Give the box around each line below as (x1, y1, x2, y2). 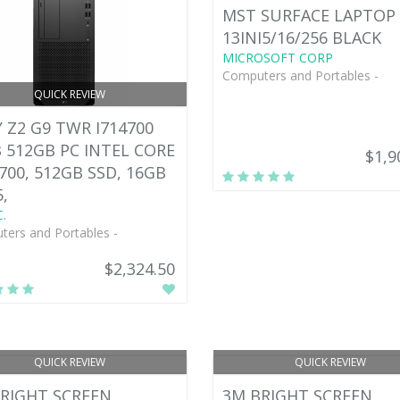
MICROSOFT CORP (221, 48, 333, 66)
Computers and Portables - (221, 66, 379, 84)
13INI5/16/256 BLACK (221, 26, 381, 48)
